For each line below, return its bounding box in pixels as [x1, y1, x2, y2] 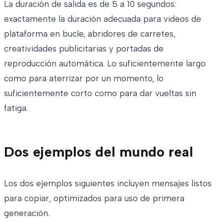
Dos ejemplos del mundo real [4, 143, 193, 160]
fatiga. [4, 103, 28, 113]
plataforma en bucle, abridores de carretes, [4, 28, 175, 39]
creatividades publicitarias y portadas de [4, 43, 164, 54]
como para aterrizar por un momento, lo [4, 73, 164, 83]
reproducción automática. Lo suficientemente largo [4, 58, 206, 68]
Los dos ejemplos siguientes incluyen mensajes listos [4, 178, 212, 188]
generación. [4, 208, 50, 218]
